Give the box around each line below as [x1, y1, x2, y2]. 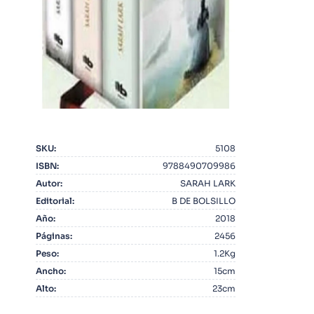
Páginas [35, 230, 70, 241]
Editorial [35, 195, 72, 206]
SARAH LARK [180, 177, 236, 189]
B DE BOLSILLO [172, 195, 236, 206]
